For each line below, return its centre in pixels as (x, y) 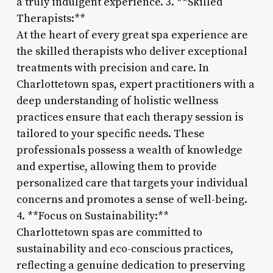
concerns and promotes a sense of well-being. (132, 199)
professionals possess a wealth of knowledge (129, 150)
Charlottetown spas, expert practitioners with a (135, 84)
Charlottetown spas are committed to (109, 232)
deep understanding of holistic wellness (117, 101)
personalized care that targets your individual (132, 183)
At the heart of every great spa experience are (132, 35)
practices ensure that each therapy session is (129, 117)
